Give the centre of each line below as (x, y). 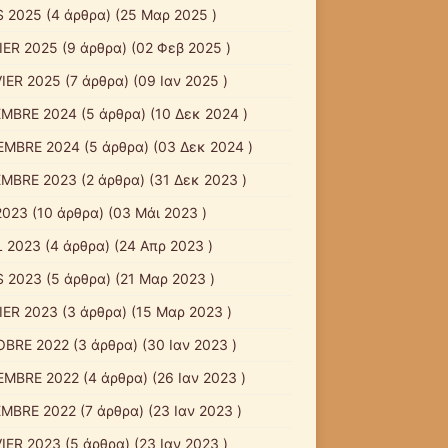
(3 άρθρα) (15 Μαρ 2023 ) (144, 311)
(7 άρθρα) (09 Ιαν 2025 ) (144, 80)
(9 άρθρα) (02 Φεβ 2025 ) (144, 47)
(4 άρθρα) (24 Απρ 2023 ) (126, 245)
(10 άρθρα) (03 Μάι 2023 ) (117, 212)
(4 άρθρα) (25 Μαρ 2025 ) (129, 14)
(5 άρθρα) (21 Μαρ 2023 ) (128, 278)
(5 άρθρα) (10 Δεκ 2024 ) (162, 113)
